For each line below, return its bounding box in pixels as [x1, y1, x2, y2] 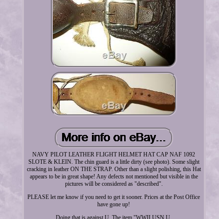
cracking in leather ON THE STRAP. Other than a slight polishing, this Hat [26, 165, 201, 173]
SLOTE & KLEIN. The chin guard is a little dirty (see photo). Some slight [28, 158, 199, 165]
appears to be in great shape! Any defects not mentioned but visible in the [29, 173, 198, 180]
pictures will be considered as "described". [65, 180, 163, 187]
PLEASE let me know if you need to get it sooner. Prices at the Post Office [27, 193, 200, 200]
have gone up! [97, 200, 131, 208]
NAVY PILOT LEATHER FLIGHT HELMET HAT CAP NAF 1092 [32, 151, 196, 158]
